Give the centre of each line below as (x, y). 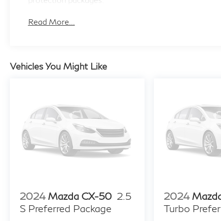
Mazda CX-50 (80, 196)
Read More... (51, 22)
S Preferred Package (66, 208)
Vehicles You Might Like (58, 66)
